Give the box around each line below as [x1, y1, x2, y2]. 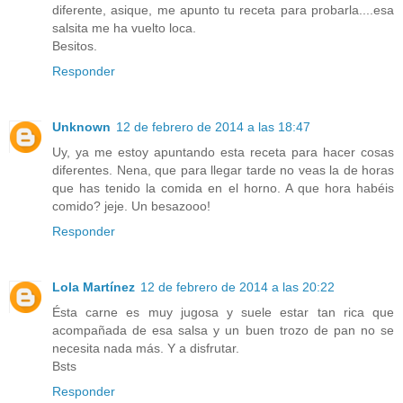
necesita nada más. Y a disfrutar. [52, 340, 239, 355]
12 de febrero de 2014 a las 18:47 [116, 119, 310, 134]
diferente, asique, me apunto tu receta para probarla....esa [52, 2, 394, 17]
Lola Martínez [52, 279, 135, 294]
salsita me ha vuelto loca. [52, 20, 196, 35]
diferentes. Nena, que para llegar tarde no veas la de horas [52, 162, 394, 177]
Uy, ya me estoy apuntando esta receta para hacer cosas [52, 144, 394, 159]
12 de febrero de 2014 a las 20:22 [140, 279, 335, 294]
